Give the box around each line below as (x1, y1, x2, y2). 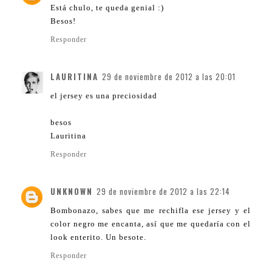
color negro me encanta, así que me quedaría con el (50, 219, 251, 229)
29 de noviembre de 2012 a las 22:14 (97, 185, 230, 198)
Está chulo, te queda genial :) (50, 3, 164, 13)
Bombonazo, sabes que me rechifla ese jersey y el (50, 206, 251, 216)
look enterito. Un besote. (50, 233, 146, 242)
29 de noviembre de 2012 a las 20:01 (102, 70, 236, 83)
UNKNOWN (50, 185, 93, 198)
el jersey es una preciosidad (50, 91, 157, 101)
